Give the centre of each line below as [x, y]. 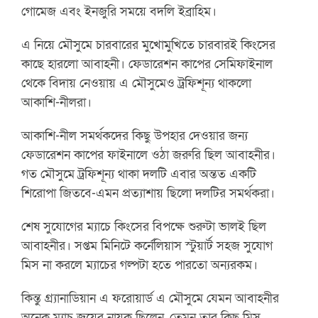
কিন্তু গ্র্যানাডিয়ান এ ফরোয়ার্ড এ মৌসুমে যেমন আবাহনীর [150, 298]
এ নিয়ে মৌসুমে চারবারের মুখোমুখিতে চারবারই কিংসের [149, 44]
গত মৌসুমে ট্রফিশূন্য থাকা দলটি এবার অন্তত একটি [139, 174]
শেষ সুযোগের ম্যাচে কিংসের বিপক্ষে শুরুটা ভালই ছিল [144, 226]
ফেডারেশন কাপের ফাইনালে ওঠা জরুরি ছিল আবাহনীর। [149, 154]
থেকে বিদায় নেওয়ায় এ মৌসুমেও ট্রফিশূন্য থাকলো [137, 83]
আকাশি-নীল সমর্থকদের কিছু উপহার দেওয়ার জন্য [135, 135]
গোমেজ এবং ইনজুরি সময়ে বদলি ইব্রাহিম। [119, 11]
